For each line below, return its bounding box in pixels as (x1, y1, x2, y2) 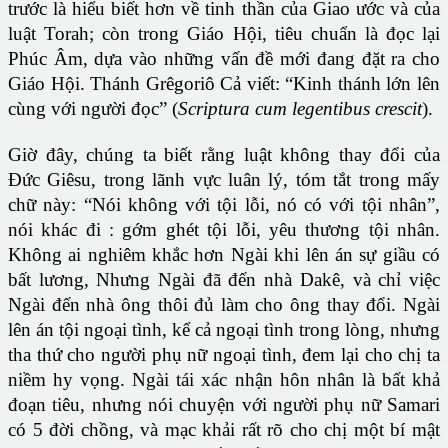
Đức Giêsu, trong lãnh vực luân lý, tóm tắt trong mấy (8, 169, 440, 191)
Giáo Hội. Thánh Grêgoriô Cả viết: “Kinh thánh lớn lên (8, 73, 440, 95)
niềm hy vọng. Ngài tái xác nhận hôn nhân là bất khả (8, 369, 440, 391)
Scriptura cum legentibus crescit (178, 98, 422, 120)
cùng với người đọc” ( (8, 98, 178, 120)
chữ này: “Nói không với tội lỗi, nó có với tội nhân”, (8, 194, 440, 216)
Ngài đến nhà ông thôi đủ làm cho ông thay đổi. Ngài (8, 294, 440, 316)
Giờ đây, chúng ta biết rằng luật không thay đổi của (8, 144, 440, 166)
